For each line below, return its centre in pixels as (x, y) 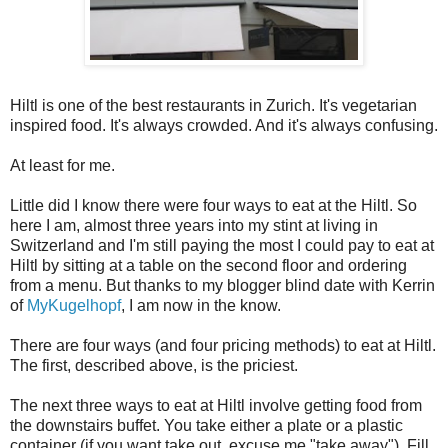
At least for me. (62, 166)
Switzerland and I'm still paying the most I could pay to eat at (222, 246)
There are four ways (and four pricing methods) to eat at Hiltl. (223, 346)
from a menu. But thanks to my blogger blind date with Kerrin (222, 286)
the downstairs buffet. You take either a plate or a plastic (206, 426)
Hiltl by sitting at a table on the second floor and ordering (208, 266)
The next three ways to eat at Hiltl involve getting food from (216, 406)
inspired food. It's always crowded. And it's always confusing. (224, 126)
